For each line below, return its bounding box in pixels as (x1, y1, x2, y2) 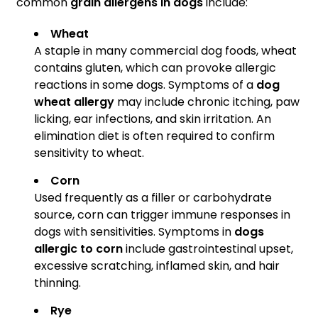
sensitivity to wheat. (34, 145, 144, 162)
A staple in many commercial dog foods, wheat (34, 43, 297, 60)
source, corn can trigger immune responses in (34, 207, 290, 224)
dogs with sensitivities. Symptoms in (34, 224, 234, 241)
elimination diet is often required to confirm (34, 128, 275, 145)
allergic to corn (34, 241, 123, 258)
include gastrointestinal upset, (123, 241, 293, 258)
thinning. (34, 275, 81, 292)
